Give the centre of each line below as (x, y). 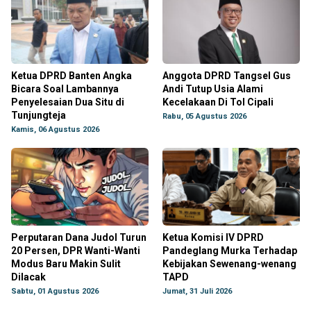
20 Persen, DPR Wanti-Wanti (76, 251)
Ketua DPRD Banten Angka (72, 76)
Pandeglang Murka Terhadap (230, 251)
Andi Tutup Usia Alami (213, 89)
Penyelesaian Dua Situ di (68, 102)
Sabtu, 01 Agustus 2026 (55, 291)
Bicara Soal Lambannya (65, 89)
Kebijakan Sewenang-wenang (229, 264)
